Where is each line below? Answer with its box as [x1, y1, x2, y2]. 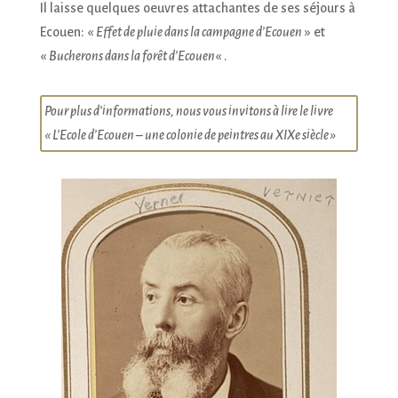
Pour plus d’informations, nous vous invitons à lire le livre [44, 103, 333, 118]
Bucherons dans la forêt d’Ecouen [48, 48, 215, 63]
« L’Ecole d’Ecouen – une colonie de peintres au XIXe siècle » [44, 127, 337, 142]
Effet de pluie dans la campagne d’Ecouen [95, 24, 302, 39]
